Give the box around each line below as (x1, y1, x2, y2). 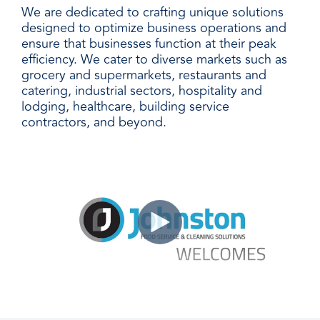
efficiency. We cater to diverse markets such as (21, 49, 287, 70)
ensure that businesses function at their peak (21, 34, 276, 54)
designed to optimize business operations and (21, 18, 286, 39)
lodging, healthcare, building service (21, 96, 229, 117)
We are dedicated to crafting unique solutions (21, 2, 284, 23)
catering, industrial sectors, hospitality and (21, 81, 262, 101)
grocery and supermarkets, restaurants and (21, 65, 266, 86)
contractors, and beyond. (21, 112, 166, 133)
